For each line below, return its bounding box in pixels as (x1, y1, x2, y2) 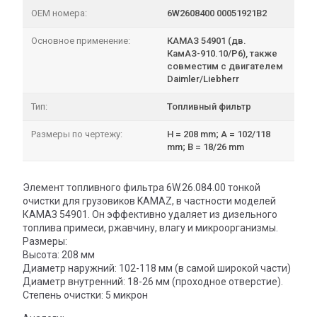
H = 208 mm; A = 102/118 (167, 128, 270, 139)
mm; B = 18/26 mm (167, 141, 244, 152)
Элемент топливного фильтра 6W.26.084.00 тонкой (23, 181, 260, 193)
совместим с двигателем (167, 60, 283, 71)
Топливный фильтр (167, 100, 251, 112)
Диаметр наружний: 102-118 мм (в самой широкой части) (23, 262, 291, 274)
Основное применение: (31, 35, 130, 46)
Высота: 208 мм (23, 248, 95, 260)
